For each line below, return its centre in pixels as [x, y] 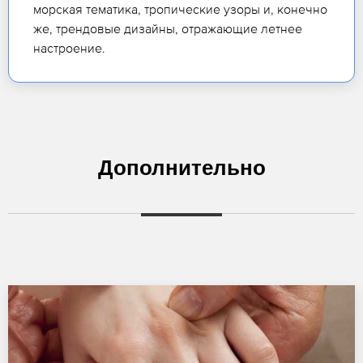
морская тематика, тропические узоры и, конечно [180, 9]
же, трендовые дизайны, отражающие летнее [168, 29]
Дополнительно [181, 168]
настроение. [69, 48]
